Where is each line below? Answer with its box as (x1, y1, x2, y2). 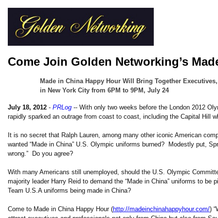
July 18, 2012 (8, 104, 47, 111)
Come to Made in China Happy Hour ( (8, 205, 113, 213)
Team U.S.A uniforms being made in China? (8, 187, 131, 194)
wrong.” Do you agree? (8, 150, 73, 157)
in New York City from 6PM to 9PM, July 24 (39, 87, 169, 94)
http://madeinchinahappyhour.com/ (113, 205, 210, 213)
